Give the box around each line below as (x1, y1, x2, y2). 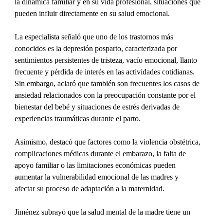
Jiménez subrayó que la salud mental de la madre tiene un (15, 208, 193, 217)
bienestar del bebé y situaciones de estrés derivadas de (15, 103, 182, 111)
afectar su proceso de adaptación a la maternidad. (15, 184, 165, 193)
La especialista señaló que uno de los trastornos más (15, 33, 176, 41)
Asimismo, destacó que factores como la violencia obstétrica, (15, 138, 203, 146)
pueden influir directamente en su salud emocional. (15, 9, 170, 18)
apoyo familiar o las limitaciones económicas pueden (15, 161, 178, 170)
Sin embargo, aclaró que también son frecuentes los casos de (15, 79, 202, 88)
